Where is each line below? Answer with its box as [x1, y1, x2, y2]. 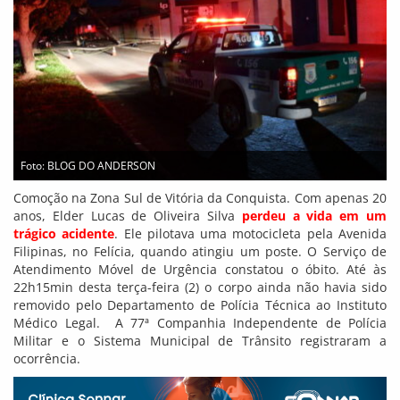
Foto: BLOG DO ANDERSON [21, 158, 155, 174]
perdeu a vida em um [241, 207, 387, 225]
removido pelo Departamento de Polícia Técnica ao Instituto [13, 296, 387, 314]
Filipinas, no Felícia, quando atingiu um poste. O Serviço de [13, 243, 387, 261]
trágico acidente [13, 225, 115, 243]
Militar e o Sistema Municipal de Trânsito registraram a [13, 332, 387, 350]
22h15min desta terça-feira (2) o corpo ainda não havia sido [13, 279, 387, 296]
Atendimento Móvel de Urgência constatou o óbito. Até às [13, 261, 387, 279]
